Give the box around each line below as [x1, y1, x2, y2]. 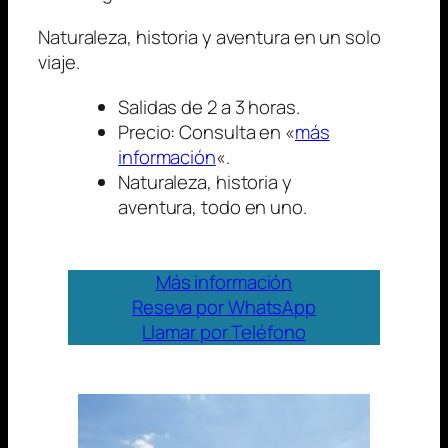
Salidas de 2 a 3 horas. [118, 94, 300, 121]
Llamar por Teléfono [142, 319, 306, 346]
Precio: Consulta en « [118, 119, 295, 146]
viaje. [38, 49, 80, 76]
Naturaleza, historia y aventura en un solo [38, 24, 381, 51]
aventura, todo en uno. [118, 194, 307, 221]
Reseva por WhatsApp [131, 294, 317, 321]
